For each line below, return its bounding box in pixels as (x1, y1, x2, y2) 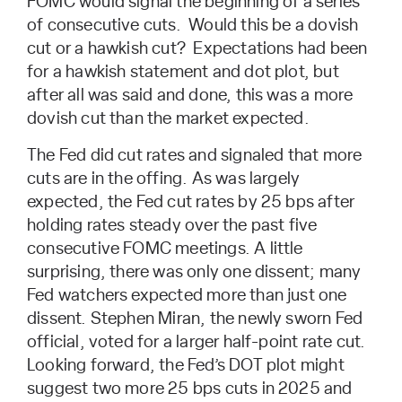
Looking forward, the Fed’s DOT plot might (27, 356, 345, 374)
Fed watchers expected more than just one (27, 286, 347, 304)
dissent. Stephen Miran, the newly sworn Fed (27, 310, 363, 328)
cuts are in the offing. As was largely (27, 170, 301, 188)
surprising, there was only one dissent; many (27, 263, 362, 281)
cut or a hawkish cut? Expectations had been (27, 39, 368, 57)
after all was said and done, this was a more (27, 86, 354, 104)
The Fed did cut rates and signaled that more (27, 146, 363, 164)
